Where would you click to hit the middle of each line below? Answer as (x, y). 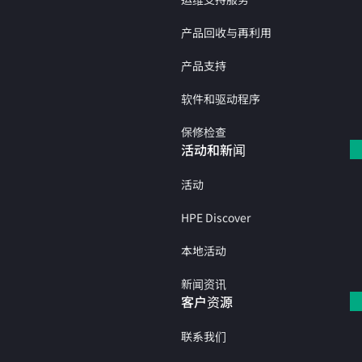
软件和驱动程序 (221, 98)
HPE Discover (216, 217)
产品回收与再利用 (226, 32)
